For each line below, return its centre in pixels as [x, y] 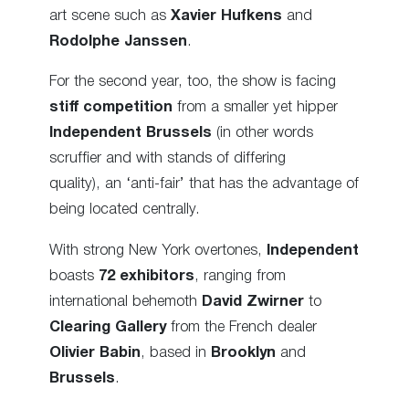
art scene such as [110, 16]
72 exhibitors [144, 276]
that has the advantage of [274, 184]
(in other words [265, 133]
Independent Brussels [133, 133]
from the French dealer [241, 327]
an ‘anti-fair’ [142, 184]
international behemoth [126, 301]
